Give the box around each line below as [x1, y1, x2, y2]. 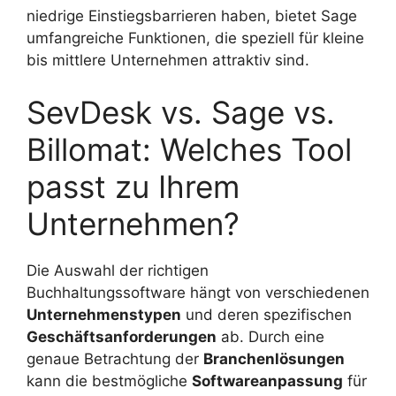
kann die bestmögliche [27, 372, 192, 391]
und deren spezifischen [181, 306, 352, 324]
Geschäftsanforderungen [27, 328, 217, 346]
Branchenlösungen [203, 350, 345, 369]
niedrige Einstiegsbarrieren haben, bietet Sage [27, 6, 357, 25]
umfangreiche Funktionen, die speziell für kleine [27, 28, 364, 47]
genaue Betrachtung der [27, 350, 203, 369]
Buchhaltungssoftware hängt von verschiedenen [27, 284, 369, 302]
